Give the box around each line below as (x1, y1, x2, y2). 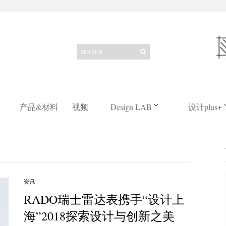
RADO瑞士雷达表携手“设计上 (23, 191, 184, 207)
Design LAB (110, 101, 152, 112)
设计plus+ (188, 101, 222, 112)
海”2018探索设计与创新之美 (23, 208, 175, 224)
